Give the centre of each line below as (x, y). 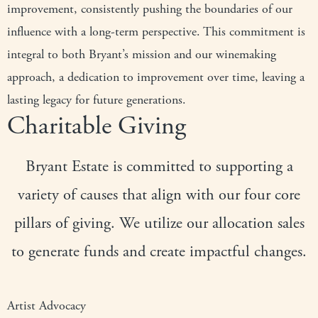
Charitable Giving (97, 126)
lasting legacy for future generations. (97, 100)
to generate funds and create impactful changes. (159, 252)
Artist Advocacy (46, 306)
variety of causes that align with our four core (159, 195)
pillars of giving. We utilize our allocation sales (159, 223)
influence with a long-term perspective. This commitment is (156, 32)
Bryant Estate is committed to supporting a (159, 166)
